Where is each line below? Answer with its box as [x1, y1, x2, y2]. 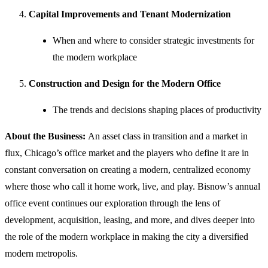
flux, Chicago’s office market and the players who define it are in [5, 148, 249, 159]
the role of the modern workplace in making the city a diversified [5, 232, 248, 242]
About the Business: [5, 131, 88, 142]
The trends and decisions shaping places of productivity [53, 105, 261, 115]
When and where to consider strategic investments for [53, 35, 254, 46]
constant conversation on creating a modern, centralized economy [5, 165, 251, 175]
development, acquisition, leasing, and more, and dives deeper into [5, 215, 255, 226]
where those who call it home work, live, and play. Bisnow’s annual [5, 181, 260, 192]
